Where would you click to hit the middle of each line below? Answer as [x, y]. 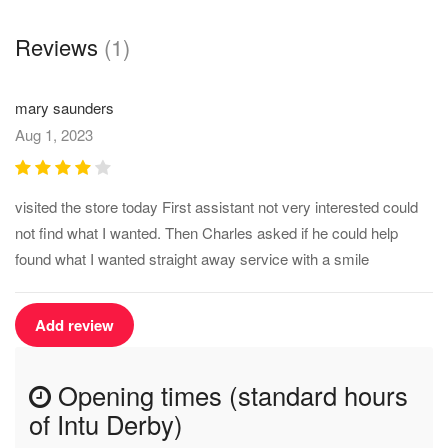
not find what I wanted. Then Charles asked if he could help [206, 232]
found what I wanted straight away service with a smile [192, 258]
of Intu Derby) [106, 424]
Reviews [59, 46]
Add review [74, 325]
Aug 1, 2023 [54, 134]
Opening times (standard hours [229, 395]
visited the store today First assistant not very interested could [216, 206]
